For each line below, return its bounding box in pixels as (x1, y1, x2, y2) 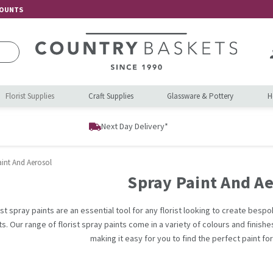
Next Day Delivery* (101, 121, 168, 132)
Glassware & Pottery (167, 91, 234, 101)
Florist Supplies (5, 91, 55, 101)
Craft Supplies (88, 91, 133, 101)
